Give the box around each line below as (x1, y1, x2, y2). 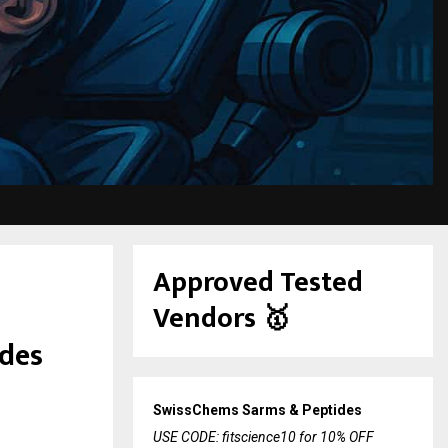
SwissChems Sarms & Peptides (153, 402, 362, 418)
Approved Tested (153, 259, 363, 306)
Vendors (153, 295, 256, 342)
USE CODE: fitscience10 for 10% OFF (153, 429, 374, 445)
